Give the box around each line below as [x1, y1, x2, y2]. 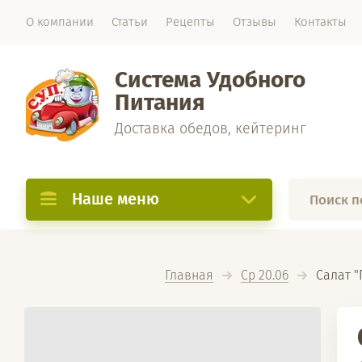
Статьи [112, 15, 148, 29]
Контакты [294, 15, 347, 29]
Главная [164, 267, 213, 283]
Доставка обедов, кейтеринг [115, 120, 306, 137]
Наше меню [72, 189, 159, 208]
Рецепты [166, 15, 215, 29]
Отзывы [233, 15, 276, 29]
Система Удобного [115, 66, 305, 93]
